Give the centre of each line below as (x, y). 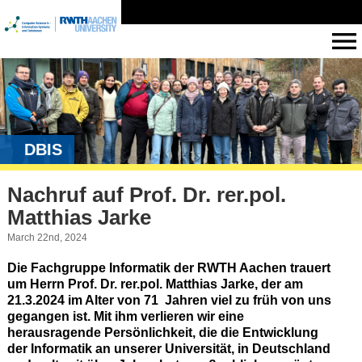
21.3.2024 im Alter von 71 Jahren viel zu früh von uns (169, 300)
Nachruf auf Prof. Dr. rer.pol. (146, 195)
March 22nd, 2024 (47, 237)
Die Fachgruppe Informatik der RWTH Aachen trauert (168, 267)
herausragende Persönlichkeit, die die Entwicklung (162, 332)
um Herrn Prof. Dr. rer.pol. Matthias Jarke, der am (155, 284)
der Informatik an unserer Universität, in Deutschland (168, 348)
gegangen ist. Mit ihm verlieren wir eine (125, 316)
